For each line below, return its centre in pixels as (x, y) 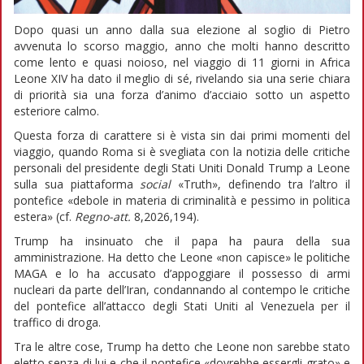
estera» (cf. (44, 216)
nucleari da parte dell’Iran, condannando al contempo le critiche (182, 289)
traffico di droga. (57, 322)
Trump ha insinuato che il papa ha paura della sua (182, 240)
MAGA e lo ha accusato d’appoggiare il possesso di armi (182, 273)
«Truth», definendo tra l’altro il (260, 184)
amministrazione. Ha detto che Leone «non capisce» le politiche (182, 257)
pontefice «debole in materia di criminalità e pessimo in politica (182, 200)
